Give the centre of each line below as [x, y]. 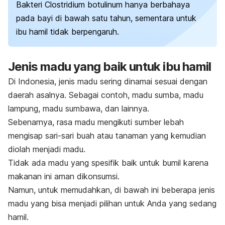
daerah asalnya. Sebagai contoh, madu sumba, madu [106, 95]
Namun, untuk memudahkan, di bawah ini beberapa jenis [111, 190]
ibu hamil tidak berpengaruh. [68, 32]
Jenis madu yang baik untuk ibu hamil [110, 67]
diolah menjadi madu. [48, 149]
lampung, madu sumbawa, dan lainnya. [80, 109]
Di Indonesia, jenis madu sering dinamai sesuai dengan [108, 82]
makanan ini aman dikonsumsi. [64, 177]
